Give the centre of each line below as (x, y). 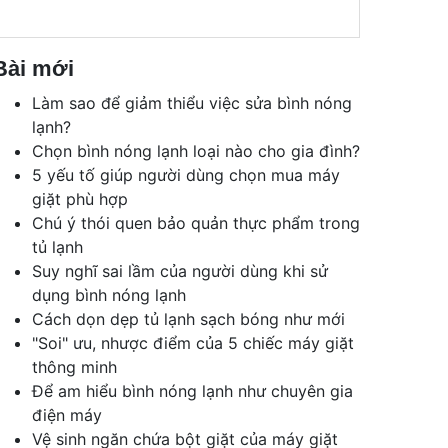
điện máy (67, 415)
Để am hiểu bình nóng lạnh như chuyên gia (192, 391)
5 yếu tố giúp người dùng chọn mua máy (186, 175)
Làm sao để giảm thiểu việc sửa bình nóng (192, 103)
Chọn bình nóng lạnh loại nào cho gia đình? (196, 151)
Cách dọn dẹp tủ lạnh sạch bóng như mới (188, 319)
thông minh (74, 367)
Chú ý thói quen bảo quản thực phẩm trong (196, 223)
